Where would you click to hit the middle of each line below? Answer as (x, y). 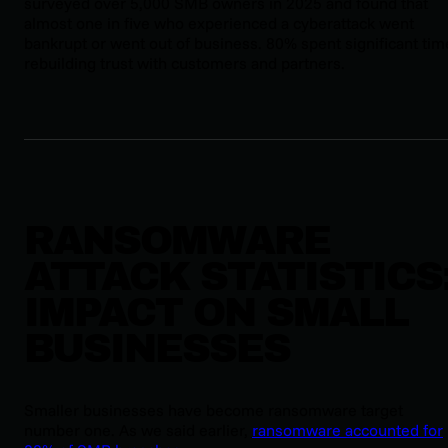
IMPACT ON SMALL (216, 312)
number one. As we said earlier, (138, 430)
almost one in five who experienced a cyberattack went (219, 22)
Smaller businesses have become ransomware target (213, 410)
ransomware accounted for (347, 430)
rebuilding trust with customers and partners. (184, 62)
